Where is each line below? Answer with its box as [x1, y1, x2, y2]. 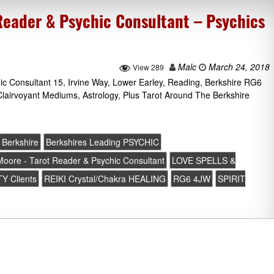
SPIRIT [218, 172, 246, 185]
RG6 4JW [173, 172, 211, 185]
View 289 [133, 62, 164, 73]
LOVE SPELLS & [172, 154, 236, 166]
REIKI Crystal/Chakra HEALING [44, 172, 166, 185]
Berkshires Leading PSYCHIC [46, 135, 160, 148]
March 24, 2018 [206, 61, 270, 73]
